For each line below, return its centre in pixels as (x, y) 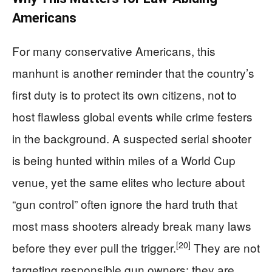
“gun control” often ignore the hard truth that (125, 203)
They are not (225, 247)
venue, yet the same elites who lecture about (128, 182)
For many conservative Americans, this (114, 50)
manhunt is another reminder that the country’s (133, 72)
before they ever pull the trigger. (94, 247)
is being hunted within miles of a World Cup (124, 160)
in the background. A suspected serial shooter (132, 138)
